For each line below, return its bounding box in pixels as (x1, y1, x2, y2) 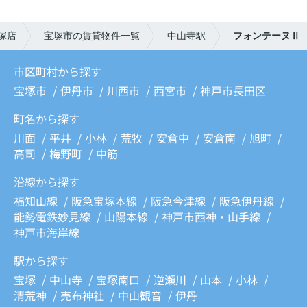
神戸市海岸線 (14, 225, 79, 241)
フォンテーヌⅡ (233, 30, 300, 42)
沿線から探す (14, 174, 79, 190)
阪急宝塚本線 (71, 193, 140, 209)
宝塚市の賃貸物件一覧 (44, 30, 140, 42)
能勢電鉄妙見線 (14, 209, 93, 225)
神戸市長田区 (200, 83, 266, 99)
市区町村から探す (14, 64, 101, 79)
